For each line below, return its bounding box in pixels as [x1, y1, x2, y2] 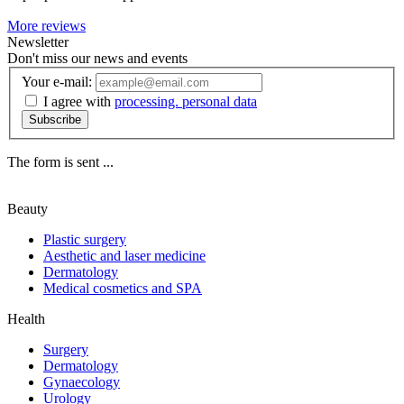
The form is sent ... [7, 154, 114, 170]
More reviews [7, 17, 86, 33]
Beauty [7, 201, 48, 217]
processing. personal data [115, 94, 257, 110]
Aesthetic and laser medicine [43, 248, 206, 264]
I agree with [43, 94, 115, 110]
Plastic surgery [43, 232, 126, 248]
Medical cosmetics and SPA [43, 280, 202, 297]
